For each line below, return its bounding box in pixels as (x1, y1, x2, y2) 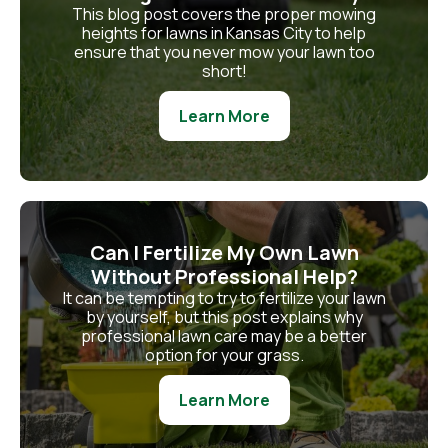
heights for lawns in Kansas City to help (82, 21, 366, 44)
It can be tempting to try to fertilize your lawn (62, 286, 386, 309)
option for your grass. (144, 343, 304, 366)
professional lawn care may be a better (81, 324, 367, 347)
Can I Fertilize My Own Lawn (89, 238, 359, 266)
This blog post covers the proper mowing (72, 2, 376, 25)
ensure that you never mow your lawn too (73, 40, 375, 63)
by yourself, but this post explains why (85, 305, 363, 328)
